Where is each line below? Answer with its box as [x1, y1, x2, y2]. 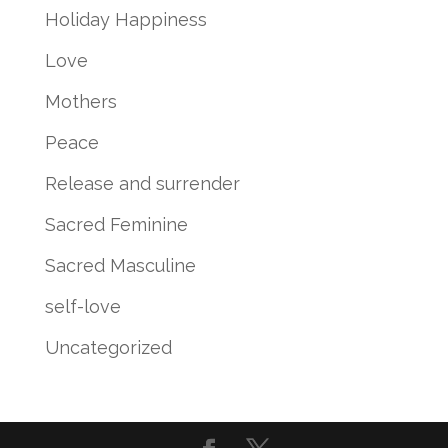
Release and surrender [44, 172, 240, 194]
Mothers [44, 90, 117, 112]
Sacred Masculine [44, 254, 196, 276]
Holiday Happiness [44, 8, 207, 30]
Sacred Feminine [44, 213, 188, 235]
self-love [44, 295, 121, 317]
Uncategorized [44, 336, 172, 358]
